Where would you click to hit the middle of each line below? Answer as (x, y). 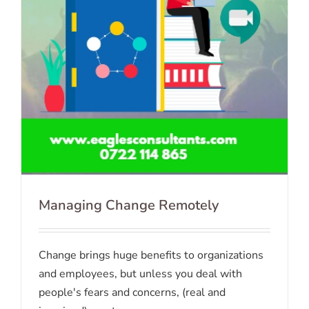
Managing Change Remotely (129, 206)
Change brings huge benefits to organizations (151, 256)
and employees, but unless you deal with (140, 274)
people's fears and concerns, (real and (132, 293)
